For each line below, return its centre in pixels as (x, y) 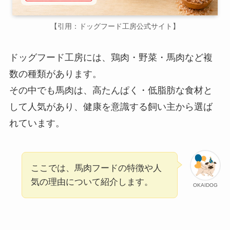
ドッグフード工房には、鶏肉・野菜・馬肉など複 (111, 58)
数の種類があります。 (55, 74)
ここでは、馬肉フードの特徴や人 (96, 168)
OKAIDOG (206, 185)
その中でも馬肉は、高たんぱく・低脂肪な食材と (111, 91)
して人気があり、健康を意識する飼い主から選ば (111, 107)
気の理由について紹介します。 (92, 182)
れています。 (37, 123)
